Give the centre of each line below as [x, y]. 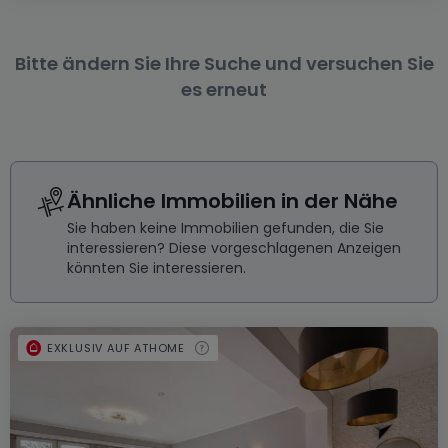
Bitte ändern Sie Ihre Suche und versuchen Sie [224, 63]
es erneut [224, 89]
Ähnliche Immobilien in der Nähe [232, 201]
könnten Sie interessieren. [156, 268]
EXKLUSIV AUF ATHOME [116, 347]
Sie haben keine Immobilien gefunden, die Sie [225, 228]
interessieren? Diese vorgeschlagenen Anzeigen [234, 248]
